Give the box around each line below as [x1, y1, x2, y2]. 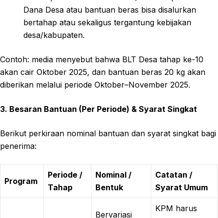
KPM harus [155, 203, 197, 213]
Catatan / [155, 169, 192, 180]
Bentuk [95, 182, 123, 192]
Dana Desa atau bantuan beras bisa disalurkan [23, 4, 196, 15]
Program [4, 176, 37, 186]
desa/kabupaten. [23, 30, 85, 40]
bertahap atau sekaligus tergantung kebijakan [23, 17, 191, 27]
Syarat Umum [155, 182, 208, 192]
